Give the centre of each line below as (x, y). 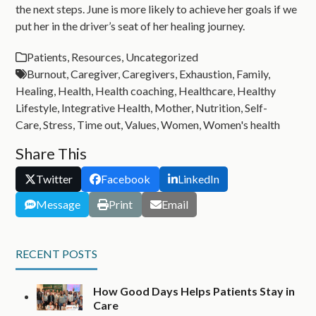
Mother (173, 107)
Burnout (47, 73)
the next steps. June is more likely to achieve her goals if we (157, 8)
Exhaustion (206, 73)
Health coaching (135, 90)
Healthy (257, 90)
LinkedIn (198, 178)
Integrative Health (106, 107)
